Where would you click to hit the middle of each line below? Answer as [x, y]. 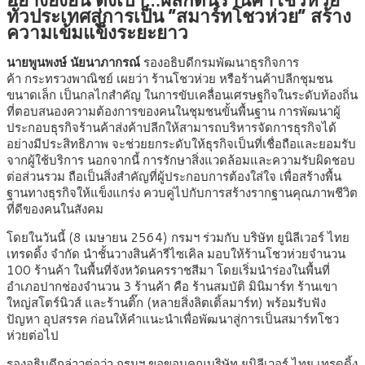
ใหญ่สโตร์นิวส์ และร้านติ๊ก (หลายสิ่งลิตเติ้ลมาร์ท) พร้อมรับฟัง [166, 303]
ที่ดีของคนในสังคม [58, 209]
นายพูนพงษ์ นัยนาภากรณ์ [75, 63]
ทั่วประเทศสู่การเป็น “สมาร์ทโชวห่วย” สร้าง [179, 15]
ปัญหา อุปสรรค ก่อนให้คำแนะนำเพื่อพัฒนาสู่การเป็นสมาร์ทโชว [173, 319]
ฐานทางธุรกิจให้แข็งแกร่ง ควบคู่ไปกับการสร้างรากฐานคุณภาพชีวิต [182, 193]
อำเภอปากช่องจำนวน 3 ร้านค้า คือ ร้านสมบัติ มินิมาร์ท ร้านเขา [172, 287]
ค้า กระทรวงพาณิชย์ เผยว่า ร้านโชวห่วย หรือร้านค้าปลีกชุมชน [169, 79]
